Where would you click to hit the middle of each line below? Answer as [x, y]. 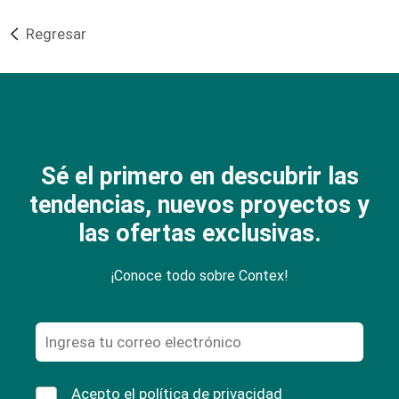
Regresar [56, 34]
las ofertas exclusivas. [199, 233]
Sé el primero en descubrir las [199, 176]
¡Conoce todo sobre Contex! [199, 276]
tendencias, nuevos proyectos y [199, 205]
